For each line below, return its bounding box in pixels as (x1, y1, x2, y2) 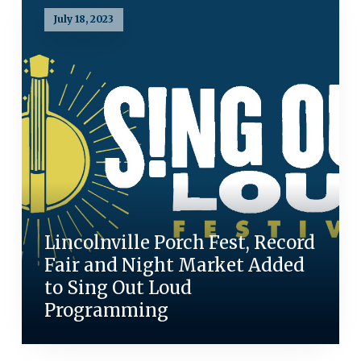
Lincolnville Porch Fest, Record (44, 230, 315, 254)
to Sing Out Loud (44, 276, 192, 299)
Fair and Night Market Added (44, 253, 305, 276)
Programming (44, 298, 168, 322)
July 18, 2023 (53, 13, 114, 26)
